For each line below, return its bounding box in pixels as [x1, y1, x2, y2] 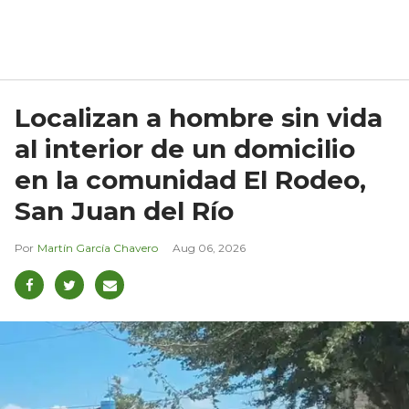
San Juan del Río [15, 195, 234, 227]
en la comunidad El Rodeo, [15, 164, 366, 196]
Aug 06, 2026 [173, 241, 246, 256]
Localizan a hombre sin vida [15, 102, 383, 134]
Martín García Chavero [37, 241, 158, 256]
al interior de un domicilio [15, 133, 355, 165]
